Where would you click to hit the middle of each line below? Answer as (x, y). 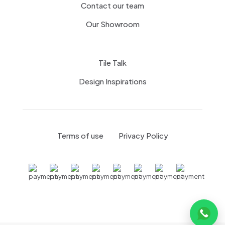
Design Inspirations (113, 81)
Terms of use (80, 136)
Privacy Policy (143, 136)
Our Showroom (113, 24)
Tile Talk (113, 63)
